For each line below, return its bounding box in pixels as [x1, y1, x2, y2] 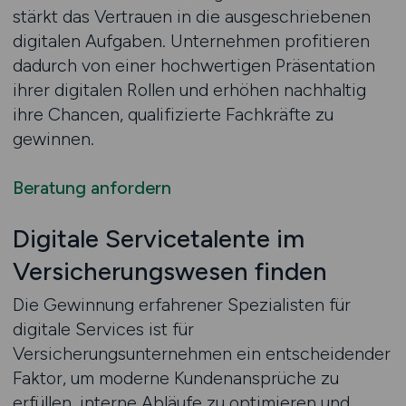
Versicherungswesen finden [12, 256, 327, 286]
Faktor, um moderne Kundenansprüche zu [12, 367, 339, 389]
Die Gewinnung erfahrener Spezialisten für [12, 294, 351, 315]
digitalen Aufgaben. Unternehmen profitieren [12, 30, 370, 52]
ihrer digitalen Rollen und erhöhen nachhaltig [12, 79, 366, 101]
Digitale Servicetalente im [12, 224, 304, 254]
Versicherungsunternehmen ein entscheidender [12, 343, 391, 364]
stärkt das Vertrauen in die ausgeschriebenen [12, 5, 371, 27]
